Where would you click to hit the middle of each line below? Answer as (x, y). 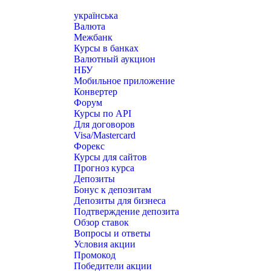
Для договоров (104, 124)
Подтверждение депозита (126, 211)
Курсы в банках (106, 48)
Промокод (95, 255)
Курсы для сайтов (110, 157)
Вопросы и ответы (112, 233)
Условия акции (105, 244)
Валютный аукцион (115, 59)
